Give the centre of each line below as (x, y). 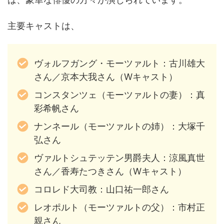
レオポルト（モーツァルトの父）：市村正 (119, 207)
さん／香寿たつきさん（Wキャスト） (110, 171)
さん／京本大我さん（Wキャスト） (105, 76)
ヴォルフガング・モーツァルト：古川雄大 (119, 63)
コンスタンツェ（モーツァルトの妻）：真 (119, 94)
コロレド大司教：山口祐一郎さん (101, 189)
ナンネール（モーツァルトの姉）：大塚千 (119, 126)
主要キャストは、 (43, 26)
